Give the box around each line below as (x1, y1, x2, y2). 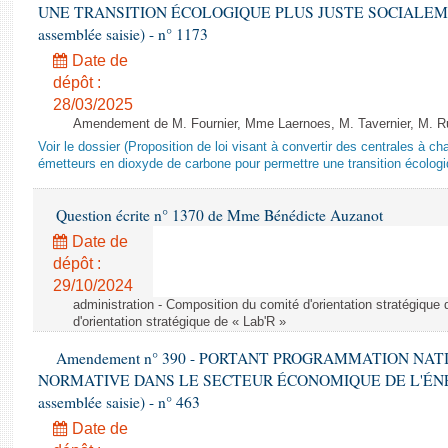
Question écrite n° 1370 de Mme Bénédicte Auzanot (52, 205, 383, 225)
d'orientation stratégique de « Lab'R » (73, 315, 286, 329)
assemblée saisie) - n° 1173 (38, 24, 208, 44)
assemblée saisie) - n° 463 (38, 392, 200, 412)
